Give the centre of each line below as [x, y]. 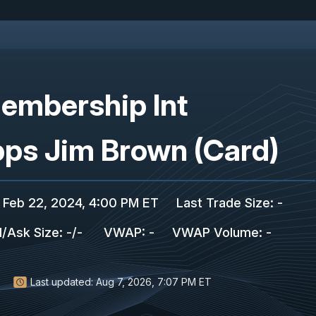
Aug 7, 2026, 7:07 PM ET [154, 282]
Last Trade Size [223, 203]
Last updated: [62, 282]
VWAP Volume [215, 232]
